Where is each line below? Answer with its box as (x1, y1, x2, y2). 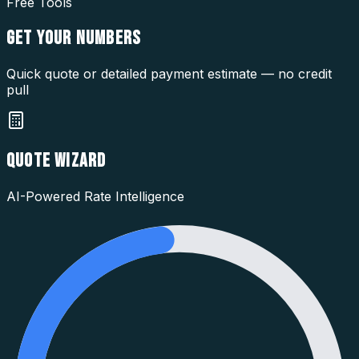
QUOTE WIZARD (6, 148, 107, 172)
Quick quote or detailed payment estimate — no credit (6, 65, 332, 82)
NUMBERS (75, 26, 142, 50)
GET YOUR (6, 26, 76, 50)
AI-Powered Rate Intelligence (6, 188, 184, 204)
